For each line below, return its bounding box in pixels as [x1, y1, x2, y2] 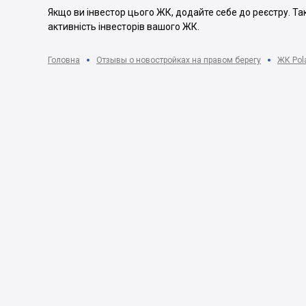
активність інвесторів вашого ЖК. [48, 21, 199, 32]
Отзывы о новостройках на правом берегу [96, 55, 261, 65]
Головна [48, 55, 80, 65]
